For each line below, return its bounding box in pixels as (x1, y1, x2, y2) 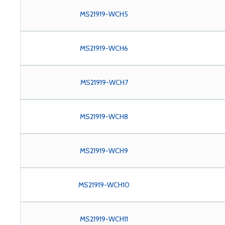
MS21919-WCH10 (78, 180, 130, 189)
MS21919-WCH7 (80, 78, 128, 87)
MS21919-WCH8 (80, 112, 129, 121)
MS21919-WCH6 (80, 44, 129, 53)
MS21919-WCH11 (80, 214, 129, 223)
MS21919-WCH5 (80, 10, 129, 19)
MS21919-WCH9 (80, 146, 129, 155)
